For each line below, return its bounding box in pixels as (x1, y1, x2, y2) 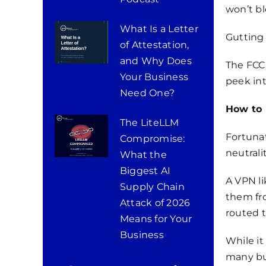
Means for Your (119, 213, 192, 224)
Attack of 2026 (119, 197, 191, 208)
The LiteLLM (119, 117, 179, 128)
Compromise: (119, 133, 185, 144)
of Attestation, (119, 39, 189, 50)
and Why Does (119, 55, 192, 66)
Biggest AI (119, 165, 171, 176)
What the (119, 149, 167, 160)
